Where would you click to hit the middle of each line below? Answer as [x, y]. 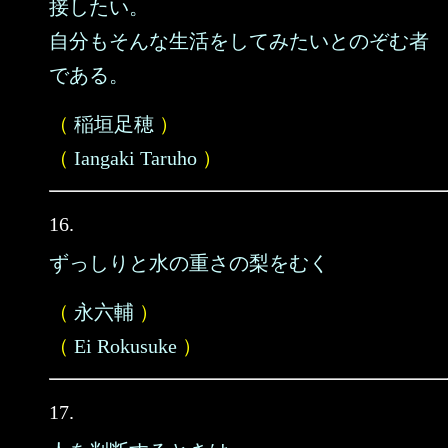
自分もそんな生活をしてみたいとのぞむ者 [239, 41]
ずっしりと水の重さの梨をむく [189, 263]
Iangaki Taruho [135, 158]
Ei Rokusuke [125, 346]
